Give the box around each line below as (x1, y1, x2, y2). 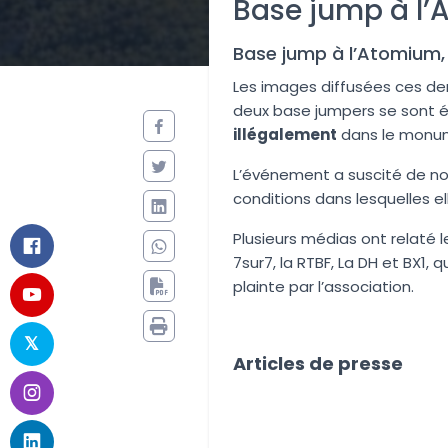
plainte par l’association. (233, 276, 414, 297)
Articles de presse (233, 351, 403, 376)
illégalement (233, 124, 337, 145)
